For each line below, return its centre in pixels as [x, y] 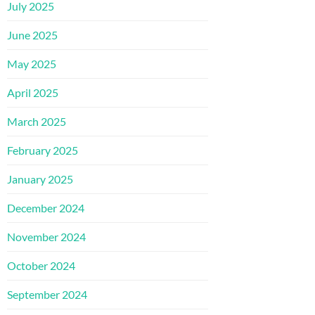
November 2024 [46, 236]
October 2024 [41, 265]
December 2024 [46, 207]
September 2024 [47, 294]
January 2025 [40, 179]
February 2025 [43, 150]
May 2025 [32, 63]
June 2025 [32, 34]
